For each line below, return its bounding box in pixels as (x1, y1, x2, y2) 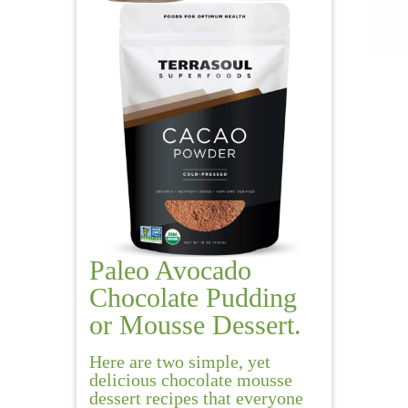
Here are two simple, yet (89, 352, 270, 372)
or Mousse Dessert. (89, 310, 301, 341)
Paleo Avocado (89, 255, 251, 286)
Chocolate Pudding (89, 282, 297, 313)
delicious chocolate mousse (89, 370, 292, 391)
